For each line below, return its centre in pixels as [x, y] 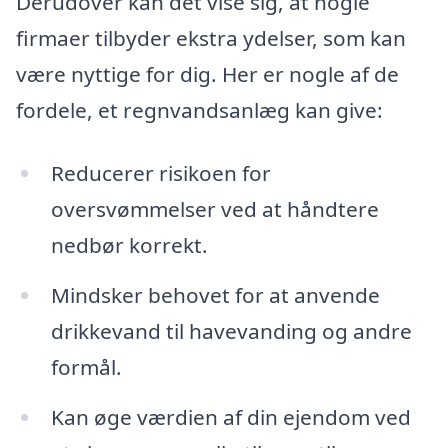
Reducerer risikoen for [160, 173]
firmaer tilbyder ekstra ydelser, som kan [211, 37]
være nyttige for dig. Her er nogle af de [207, 73]
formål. [86, 367]
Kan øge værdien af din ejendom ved [230, 416]
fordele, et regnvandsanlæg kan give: [199, 109]
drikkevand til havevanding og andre [231, 331]
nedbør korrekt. [129, 245]
